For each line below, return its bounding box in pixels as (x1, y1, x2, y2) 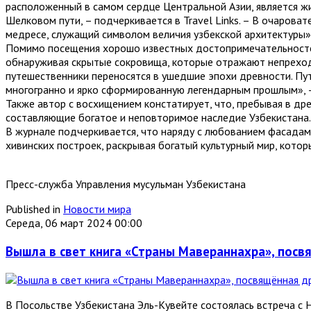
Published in (6, 202, 60, 217)
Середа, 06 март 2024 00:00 (6, 216, 142, 230)
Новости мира (63, 202, 131, 217)
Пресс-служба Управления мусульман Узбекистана (6, 177, 246, 192)
